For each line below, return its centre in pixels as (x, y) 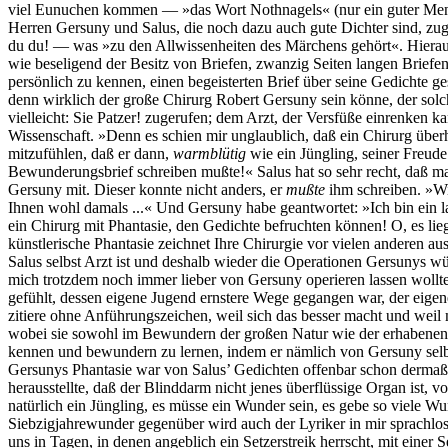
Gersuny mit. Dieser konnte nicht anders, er (147, 189)
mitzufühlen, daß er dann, (90, 153)
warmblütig (209, 153)
